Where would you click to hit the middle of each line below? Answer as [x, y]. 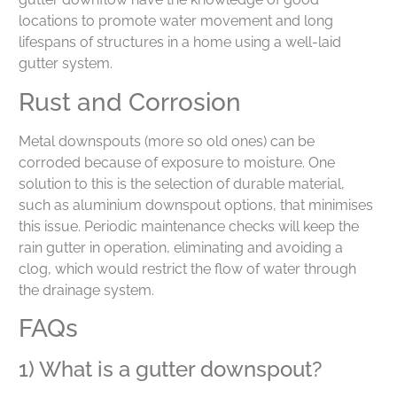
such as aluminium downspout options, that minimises [196, 205]
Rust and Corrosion [130, 102]
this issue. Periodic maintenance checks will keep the [189, 226]
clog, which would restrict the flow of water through [187, 269]
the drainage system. [86, 290]
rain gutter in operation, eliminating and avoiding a [181, 247]
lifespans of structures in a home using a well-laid [180, 43]
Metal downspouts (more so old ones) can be [167, 141]
